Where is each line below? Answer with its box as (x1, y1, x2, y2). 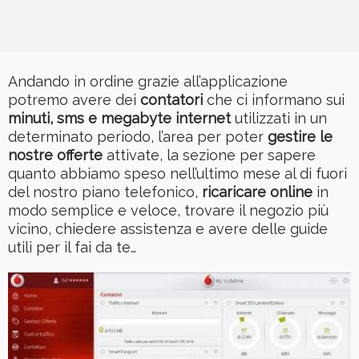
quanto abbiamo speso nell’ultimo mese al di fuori (8, 164, 347, 182)
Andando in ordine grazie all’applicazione (8, 72, 288, 90)
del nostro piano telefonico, (8, 183, 202, 200)
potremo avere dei (8, 91, 140, 108)
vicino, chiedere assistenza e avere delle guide (8, 220, 328, 237)
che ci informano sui (203, 91, 345, 108)
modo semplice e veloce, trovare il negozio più (8, 201, 329, 219)
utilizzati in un (231, 109, 327, 127)
